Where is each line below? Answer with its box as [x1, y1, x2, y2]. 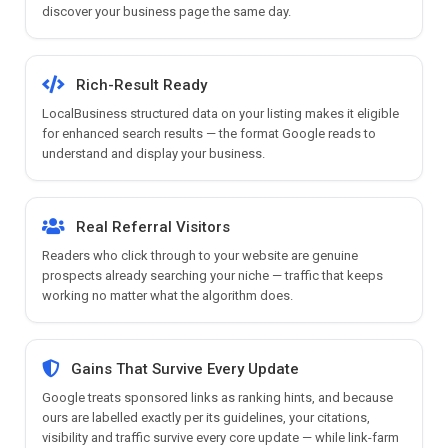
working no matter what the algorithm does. [42, 287, 293, 303]
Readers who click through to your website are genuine [42, 247, 358, 263]
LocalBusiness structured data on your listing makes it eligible [42, 105, 399, 121]
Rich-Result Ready [76, 75, 207, 94]
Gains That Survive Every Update [71, 359, 299, 378]
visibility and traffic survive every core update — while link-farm [42, 429, 399, 445]
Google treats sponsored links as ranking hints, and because [42, 389, 393, 405]
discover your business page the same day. [42, 3, 291, 19]
